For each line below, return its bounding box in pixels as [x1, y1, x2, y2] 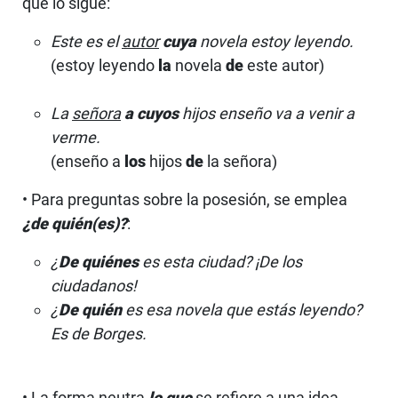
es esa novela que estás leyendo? [122, 299, 362, 319]
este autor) [243, 55, 324, 75]
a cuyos [124, 103, 179, 123]
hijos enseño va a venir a [179, 103, 354, 123]
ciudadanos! [51, 275, 137, 295]
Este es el [51, 31, 122, 51]
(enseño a [51, 151, 124, 171]
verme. [51, 127, 100, 147]
